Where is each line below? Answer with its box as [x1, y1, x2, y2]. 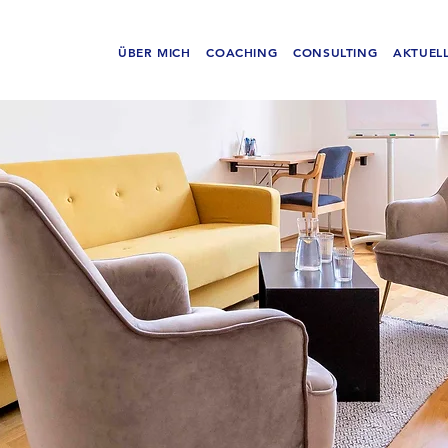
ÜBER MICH [118, 43, 191, 60]
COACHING [206, 43, 278, 60]
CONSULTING [293, 43, 378, 60]
